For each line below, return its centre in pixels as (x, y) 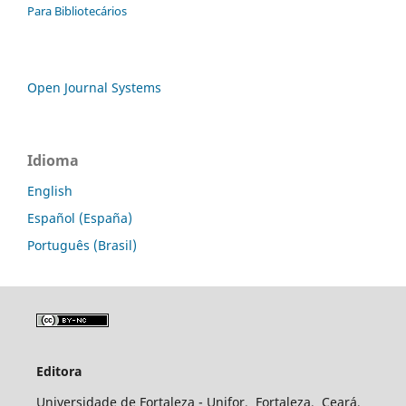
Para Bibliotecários (77, 10)
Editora (60, 372)
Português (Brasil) (82, 246)
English (50, 191)
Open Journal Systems (94, 87)
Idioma (53, 160)
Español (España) (80, 218)
